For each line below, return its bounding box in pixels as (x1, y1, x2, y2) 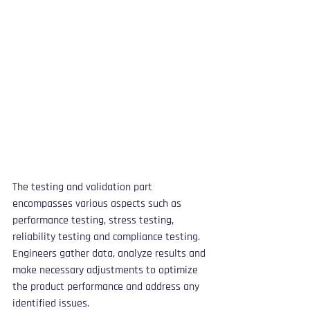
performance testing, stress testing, (12, 212, 176, 228)
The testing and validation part (12, 179, 155, 194)
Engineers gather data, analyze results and (12, 246, 208, 261)
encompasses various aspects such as (12, 196, 184, 211)
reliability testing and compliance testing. (12, 229, 203, 244)
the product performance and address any (12, 279, 202, 294)
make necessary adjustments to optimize (12, 262, 201, 277)
